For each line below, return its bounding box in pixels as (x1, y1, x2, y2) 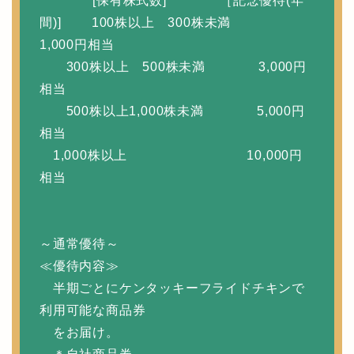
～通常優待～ (40, 236, 119, 250)
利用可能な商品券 (40, 303, 146, 317)
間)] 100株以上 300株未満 (40, 15, 284, 29)
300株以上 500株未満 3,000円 (40, 59, 307, 73)
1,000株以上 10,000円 (40, 148, 303, 162)
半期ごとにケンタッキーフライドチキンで (40, 281, 305, 295)
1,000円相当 (40, 37, 115, 51)
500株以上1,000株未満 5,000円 (40, 104, 305, 118)
